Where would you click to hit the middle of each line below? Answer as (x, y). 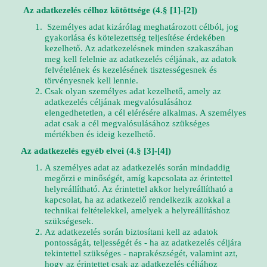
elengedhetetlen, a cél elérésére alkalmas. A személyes (145, 113)
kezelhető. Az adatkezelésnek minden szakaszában (139, 48)
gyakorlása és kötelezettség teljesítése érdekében (135, 38)
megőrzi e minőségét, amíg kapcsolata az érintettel (139, 178)
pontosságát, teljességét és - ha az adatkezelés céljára (143, 243)
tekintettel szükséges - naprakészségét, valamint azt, (141, 253)
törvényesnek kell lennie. (91, 80)
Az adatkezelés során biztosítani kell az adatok (131, 232)
